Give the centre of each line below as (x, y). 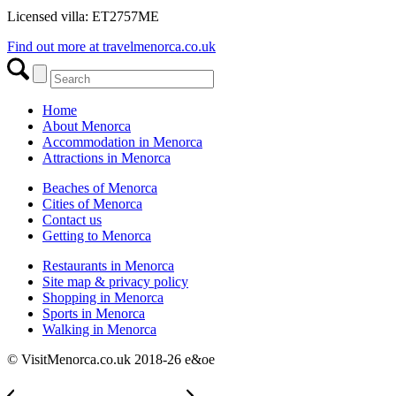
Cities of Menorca (92, 204)
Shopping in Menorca (103, 298)
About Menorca (87, 126)
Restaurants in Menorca (108, 266)
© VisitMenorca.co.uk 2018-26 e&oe (111, 360)
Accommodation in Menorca (122, 142)
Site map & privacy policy (115, 282)
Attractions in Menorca (107, 158)
